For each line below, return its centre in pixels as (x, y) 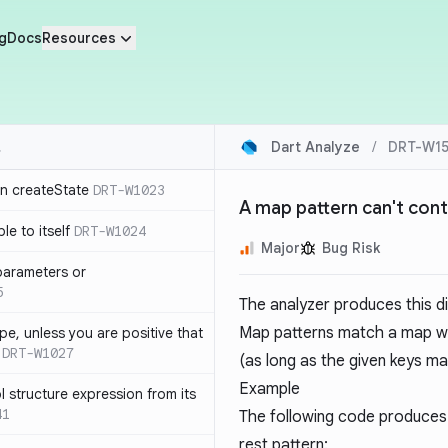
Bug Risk (351, 248)
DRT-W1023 (129, 190)
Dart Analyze (315, 147)
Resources (78, 38)
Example (269, 389)
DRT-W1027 (38, 353)
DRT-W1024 (110, 231)
